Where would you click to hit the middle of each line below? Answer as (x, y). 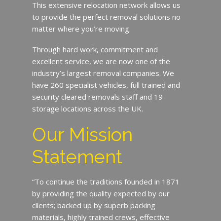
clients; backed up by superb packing (93, 205)
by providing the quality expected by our (101, 193)
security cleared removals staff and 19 (97, 96)
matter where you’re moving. (81, 28)
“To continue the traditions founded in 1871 (106, 181)
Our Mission (82, 134)
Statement (77, 156)
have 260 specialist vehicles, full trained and (106, 85)
